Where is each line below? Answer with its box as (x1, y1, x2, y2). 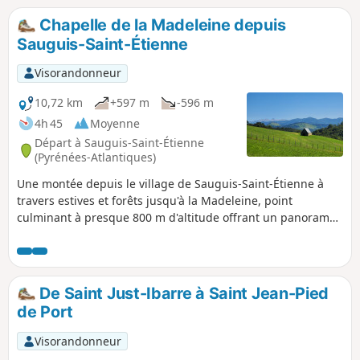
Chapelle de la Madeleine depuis (35, 14, 286, 35)
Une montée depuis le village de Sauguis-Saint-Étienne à (17, 175, 324, 191)
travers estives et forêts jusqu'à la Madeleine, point (17, 192, 292, 208)
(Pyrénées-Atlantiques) (35, 149, 156, 166)
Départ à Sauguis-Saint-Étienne (35, 135, 204, 151)
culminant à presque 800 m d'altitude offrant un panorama (17, 209, 336, 225)
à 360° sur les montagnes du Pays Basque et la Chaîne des (17, 226, 333, 242)
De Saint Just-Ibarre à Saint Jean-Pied (35, 283, 329, 303)
